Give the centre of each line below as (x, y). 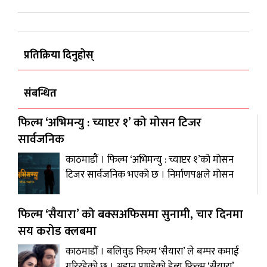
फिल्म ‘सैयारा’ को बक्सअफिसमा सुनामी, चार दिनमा (131, 214)
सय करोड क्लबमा (57, 231)
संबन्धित (40, 93)
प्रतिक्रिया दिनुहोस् (59, 55)
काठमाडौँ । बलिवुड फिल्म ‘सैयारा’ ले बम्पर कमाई (152, 251)
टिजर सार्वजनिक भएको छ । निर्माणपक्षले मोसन (150, 174)
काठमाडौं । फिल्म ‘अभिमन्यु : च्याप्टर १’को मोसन (150, 159)
